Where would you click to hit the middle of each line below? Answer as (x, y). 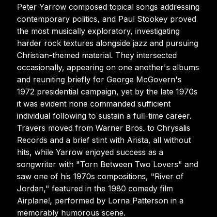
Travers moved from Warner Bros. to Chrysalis (104, 128)
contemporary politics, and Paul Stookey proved (107, 19)
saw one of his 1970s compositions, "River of (100, 176)
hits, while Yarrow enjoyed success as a (90, 152)
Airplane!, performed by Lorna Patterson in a (100, 200)
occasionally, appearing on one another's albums (108, 67)
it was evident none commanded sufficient (94, 103)
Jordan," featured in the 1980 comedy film (95, 188)
